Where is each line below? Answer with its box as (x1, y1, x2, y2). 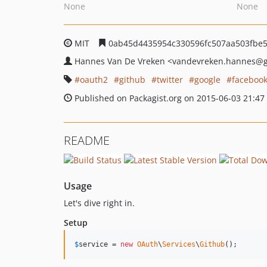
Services (162, 240, 195, 249)
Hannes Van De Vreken (74, 55, 167, 67)
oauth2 (80, 74, 108, 85)
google (194, 74, 221, 85)
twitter (157, 74, 183, 85)
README (64, 132, 110, 148)
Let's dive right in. (64, 197, 135, 209)
